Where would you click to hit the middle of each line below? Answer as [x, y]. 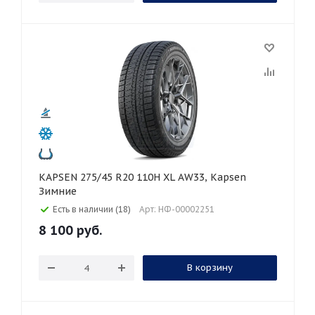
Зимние [58, 191]
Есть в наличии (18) [92, 209]
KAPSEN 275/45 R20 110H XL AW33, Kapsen [59, 177]
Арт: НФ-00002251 [177, 209]
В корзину [210, 268]
